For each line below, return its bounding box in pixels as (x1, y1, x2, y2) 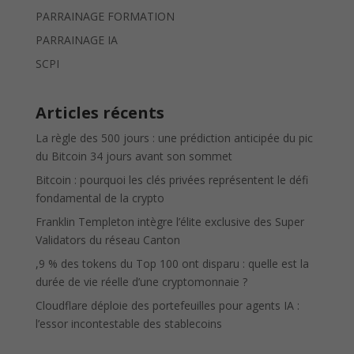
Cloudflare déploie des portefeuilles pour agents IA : (35, 298, 299, 314)
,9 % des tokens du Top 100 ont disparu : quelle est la (35, 256, 309, 272)
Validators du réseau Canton (35, 232, 180, 248)
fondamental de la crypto (35, 190, 164, 206)
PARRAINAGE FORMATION (35, 9, 175, 24)
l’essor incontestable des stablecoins (35, 316, 222, 332)
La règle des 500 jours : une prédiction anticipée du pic (35, 130, 313, 146)
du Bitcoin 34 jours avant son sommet (35, 149, 232, 164)
